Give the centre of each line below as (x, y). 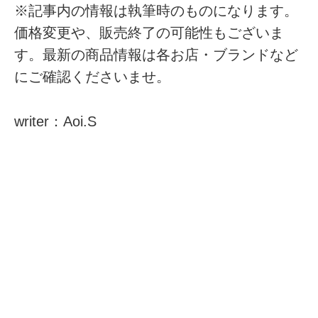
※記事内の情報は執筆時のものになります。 (157, 11)
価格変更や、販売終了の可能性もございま (149, 33)
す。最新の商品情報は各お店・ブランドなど (157, 55)
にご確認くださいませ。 (93, 77)
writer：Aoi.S (56, 121)
